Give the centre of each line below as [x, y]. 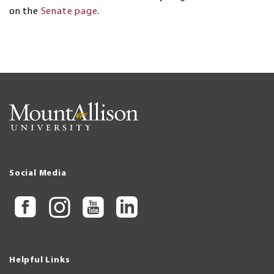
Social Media [38, 173]
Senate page [69, 11]
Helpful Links [40, 260]
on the [25, 11]
